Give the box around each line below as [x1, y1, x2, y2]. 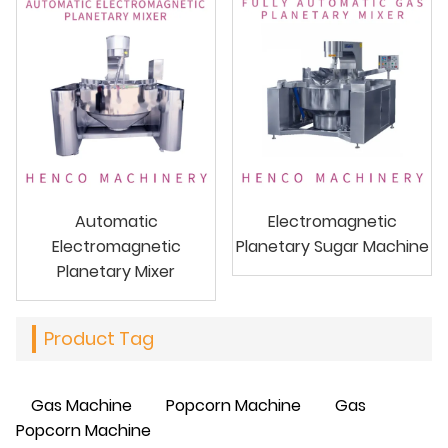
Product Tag [44, 325, 154, 351]
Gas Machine [31, 393, 132, 417]
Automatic [74, 209, 158, 233]
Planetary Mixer [57, 259, 175, 283]
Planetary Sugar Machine [235, 234, 429, 258]
